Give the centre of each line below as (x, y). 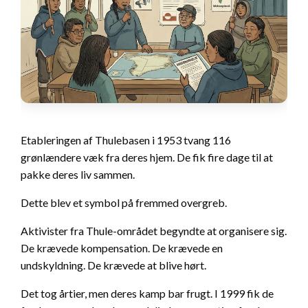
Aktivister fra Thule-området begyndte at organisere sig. (154, 230)
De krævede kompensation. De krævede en (122, 247)
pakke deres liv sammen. (78, 174)
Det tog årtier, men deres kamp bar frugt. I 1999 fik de (147, 293)
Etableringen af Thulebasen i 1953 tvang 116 (126, 140)
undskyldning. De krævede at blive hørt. (113, 265)
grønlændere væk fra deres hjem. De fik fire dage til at (147, 157)
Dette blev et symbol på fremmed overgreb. (124, 202)
